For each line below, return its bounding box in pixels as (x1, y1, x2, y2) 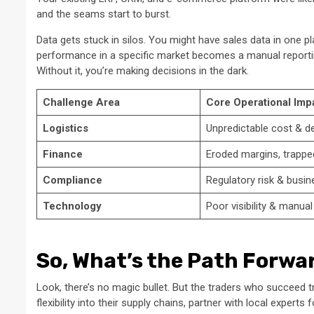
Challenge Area (42, 96, 120, 109)
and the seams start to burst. (36, 8, 171, 21)
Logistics (42, 122, 88, 135)
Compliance (42, 174, 102, 187)
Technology (42, 200, 102, 213)
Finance (42, 148, 83, 161)
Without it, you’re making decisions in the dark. (36, 64, 249, 78)
